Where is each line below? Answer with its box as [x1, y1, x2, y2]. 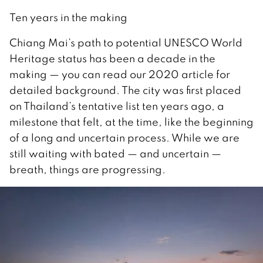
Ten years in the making [9, 10, 127, 24]
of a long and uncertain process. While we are [9, 130, 240, 144]
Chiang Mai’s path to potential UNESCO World [9, 35, 242, 49]
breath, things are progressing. [9, 162, 166, 176]
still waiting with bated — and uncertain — [9, 146, 221, 160]
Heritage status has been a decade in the [9, 51, 215, 65]
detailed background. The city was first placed [9, 83, 241, 97]
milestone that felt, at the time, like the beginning [9, 114, 254, 129]
